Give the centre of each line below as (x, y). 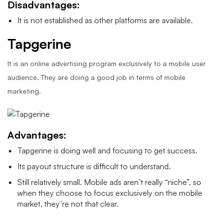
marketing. (24, 91)
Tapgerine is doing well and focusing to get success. (107, 150)
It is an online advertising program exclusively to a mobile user (107, 63)
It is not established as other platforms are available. (105, 20)
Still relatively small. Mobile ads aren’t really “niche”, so (109, 182)
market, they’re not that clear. (68, 203)
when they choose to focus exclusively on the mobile (110, 193)
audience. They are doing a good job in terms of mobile (96, 77)
